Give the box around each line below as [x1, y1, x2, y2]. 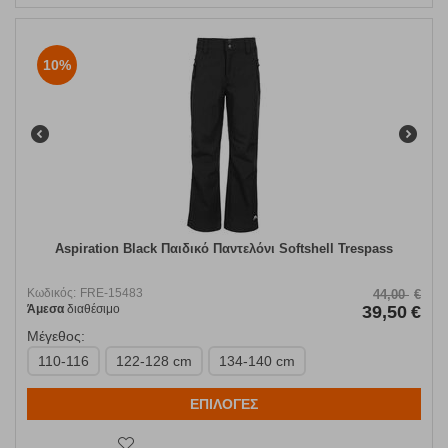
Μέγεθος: [27, 328, 85, 345]
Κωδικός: [27, 286, 76, 301]
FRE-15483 [80, 286, 143, 301]
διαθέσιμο [64, 302, 120, 317]
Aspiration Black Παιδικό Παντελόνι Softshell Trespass [55, 241, 393, 257]
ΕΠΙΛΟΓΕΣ [190, 396, 258, 413]
